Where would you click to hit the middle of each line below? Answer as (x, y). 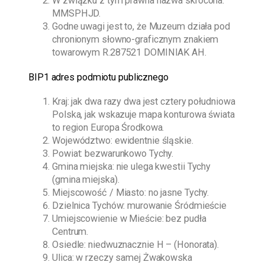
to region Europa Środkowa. (108, 128)
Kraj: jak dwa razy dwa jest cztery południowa (144, 102)
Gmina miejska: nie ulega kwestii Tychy (132, 167)
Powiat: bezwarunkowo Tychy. (113, 154)
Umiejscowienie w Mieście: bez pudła (129, 219)
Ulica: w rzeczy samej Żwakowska (122, 258)
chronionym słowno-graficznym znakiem (135, 39)
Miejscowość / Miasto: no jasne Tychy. (131, 193)
